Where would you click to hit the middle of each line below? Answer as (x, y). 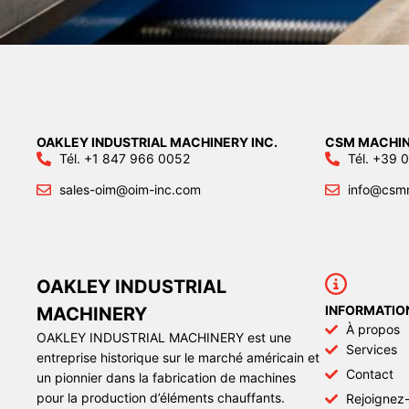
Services (371, 350)
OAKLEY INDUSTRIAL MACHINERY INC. (157, 142)
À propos (372, 330)
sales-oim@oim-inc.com (130, 190)
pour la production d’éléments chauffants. (161, 398)
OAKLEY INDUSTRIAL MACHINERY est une (164, 338)
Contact (369, 374)
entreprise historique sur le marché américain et (178, 358)
